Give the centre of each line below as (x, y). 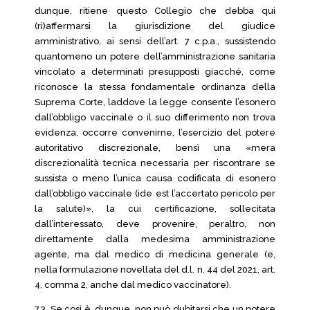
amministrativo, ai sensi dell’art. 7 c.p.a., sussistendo (155, 41)
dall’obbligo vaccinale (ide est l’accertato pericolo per (155, 193)
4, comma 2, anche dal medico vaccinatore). (133, 285)
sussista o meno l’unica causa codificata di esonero (155, 178)
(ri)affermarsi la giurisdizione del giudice (155, 26)
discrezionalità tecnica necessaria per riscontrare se (155, 163)
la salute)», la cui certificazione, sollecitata (155, 209)
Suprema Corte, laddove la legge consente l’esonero (155, 102)
